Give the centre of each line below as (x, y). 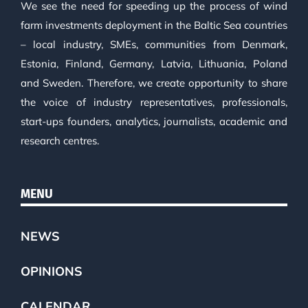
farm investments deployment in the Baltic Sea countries (154, 25)
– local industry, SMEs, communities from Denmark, (154, 45)
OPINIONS (51, 272)
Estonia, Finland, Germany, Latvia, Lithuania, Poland (154, 64)
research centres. (59, 141)
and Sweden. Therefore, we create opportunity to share (154, 83)
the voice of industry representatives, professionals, (154, 102)
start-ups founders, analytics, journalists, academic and (154, 122)
